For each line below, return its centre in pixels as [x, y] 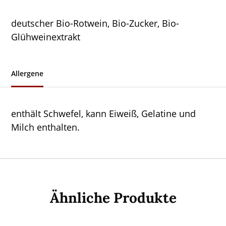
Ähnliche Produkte [113, 198]
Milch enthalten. [46, 127]
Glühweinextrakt [46, 37]
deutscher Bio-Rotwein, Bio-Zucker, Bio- [95, 23]
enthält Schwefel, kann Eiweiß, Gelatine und [104, 114]
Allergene [27, 74]
